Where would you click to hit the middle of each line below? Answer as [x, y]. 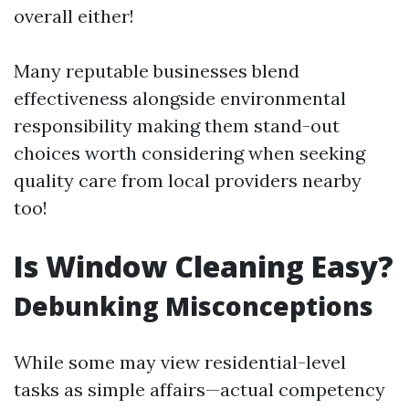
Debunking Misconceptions [194, 306]
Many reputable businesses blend [157, 71]
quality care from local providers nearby [188, 180]
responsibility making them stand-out [177, 126]
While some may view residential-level [180, 362]
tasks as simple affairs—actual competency [199, 389]
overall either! [74, 16]
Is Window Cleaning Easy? [204, 266]
